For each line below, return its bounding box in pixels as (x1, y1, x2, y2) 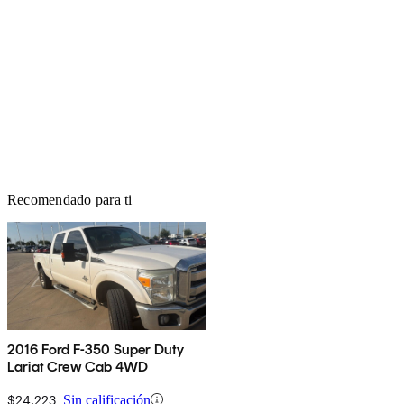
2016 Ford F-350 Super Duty (7, 340, 185, 358)
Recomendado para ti (7, 191, 133, 207)
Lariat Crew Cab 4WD (7, 357, 149, 375)
